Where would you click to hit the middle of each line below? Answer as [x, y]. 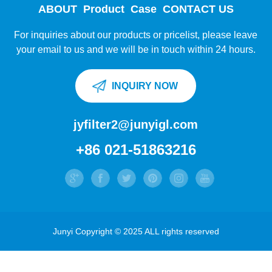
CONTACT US [198, 9]
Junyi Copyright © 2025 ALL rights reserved [136, 231]
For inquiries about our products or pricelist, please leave [136, 35]
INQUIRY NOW [145, 86]
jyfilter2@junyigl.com [136, 124]
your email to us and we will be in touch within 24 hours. [136, 49]
